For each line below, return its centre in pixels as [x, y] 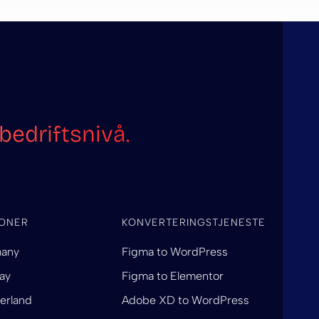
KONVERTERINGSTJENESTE [193, 223]
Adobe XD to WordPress [185, 300]
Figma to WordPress [174, 252]
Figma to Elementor [172, 276]
